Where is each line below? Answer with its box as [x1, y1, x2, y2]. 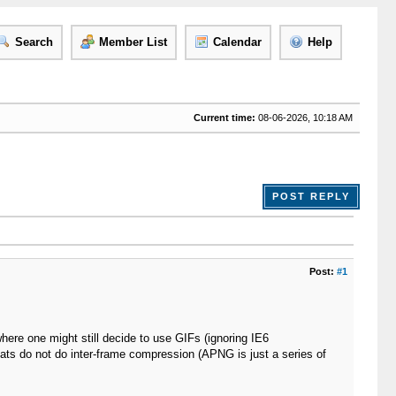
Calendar [212, 35, 262, 49]
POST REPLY [271, 191, 350, 202]
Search [14, 35, 53, 49]
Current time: [193, 112, 255, 123]
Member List [98, 35, 167, 49]
